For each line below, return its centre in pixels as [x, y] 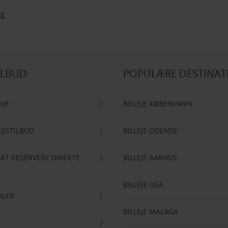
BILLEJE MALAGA [151, 211]
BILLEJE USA [143, 184]
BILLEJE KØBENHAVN [158, 104]
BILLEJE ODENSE [151, 131]
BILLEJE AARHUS [150, 158]
